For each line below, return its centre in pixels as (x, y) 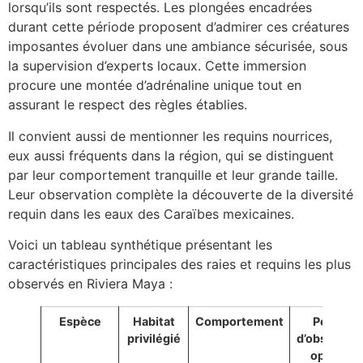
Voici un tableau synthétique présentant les (140, 245)
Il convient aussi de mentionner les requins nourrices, (170, 136)
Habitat (154, 322)
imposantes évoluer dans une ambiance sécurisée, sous (178, 47)
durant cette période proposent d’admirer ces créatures (179, 27)
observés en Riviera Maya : (90, 284)
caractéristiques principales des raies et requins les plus (179, 265)
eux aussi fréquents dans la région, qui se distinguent (171, 155)
